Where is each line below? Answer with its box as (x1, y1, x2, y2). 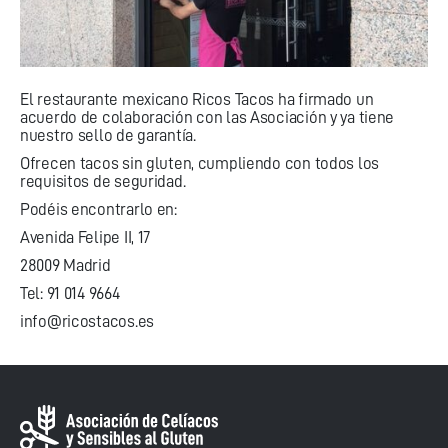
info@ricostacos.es (20, 313, 154, 330)
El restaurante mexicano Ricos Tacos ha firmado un (20, 91, 374, 108)
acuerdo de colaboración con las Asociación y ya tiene (20, 109, 395, 126)
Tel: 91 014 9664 (20, 285, 120, 302)
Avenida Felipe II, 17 (20, 229, 151, 246)
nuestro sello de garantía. (20, 127, 200, 144)
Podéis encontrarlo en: (20, 201, 181, 218)
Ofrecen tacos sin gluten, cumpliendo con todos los (20, 155, 380, 172)
